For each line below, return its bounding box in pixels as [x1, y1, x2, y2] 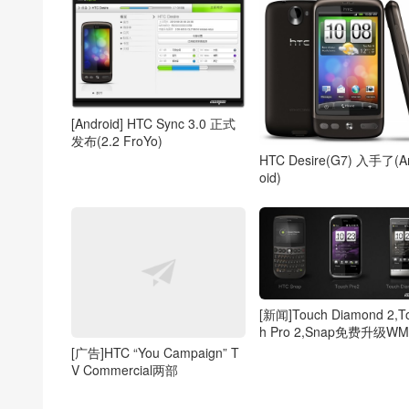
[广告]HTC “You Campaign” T [71, 342, 239, 362]
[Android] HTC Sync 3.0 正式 [71, 113, 236, 132]
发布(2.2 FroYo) [71, 131, 163, 150]
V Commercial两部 [71, 360, 178, 379]
